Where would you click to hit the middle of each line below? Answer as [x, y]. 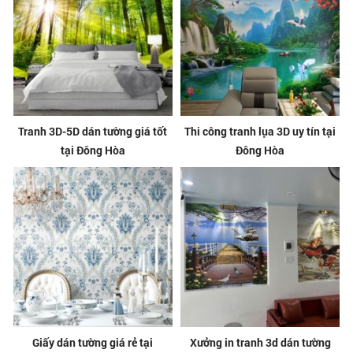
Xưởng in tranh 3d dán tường [260, 342]
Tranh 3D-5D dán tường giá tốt [93, 132]
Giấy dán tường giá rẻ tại [93, 342]
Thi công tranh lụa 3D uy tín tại [260, 132]
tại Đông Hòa [93, 150]
